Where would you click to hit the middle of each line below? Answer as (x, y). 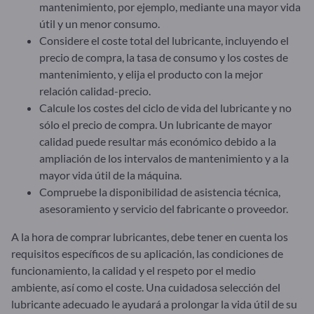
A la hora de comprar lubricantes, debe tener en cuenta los (150, 236)
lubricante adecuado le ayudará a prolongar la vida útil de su (154, 303)
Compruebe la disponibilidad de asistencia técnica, (160, 191)
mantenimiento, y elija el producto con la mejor (151, 74)
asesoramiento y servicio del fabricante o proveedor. (164, 208)
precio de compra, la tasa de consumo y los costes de (164, 57)
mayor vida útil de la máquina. (110, 175)
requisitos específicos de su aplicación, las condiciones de (147, 253)
